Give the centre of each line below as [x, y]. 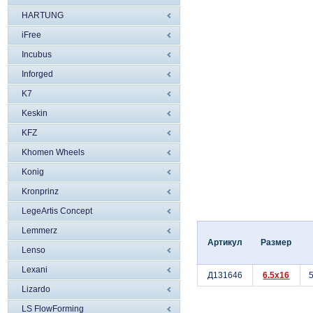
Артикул [225, 242]
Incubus [37, 54]
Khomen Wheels [53, 152]
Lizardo [36, 289]
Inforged [37, 74]
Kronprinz [40, 191]
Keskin [35, 113]
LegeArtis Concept [57, 211]
